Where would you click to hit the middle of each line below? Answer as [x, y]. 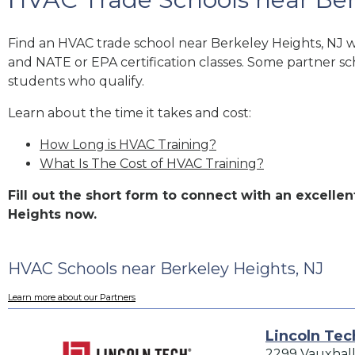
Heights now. [52, 214]
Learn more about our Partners [72, 298]
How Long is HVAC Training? [128, 144]
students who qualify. [76, 81]
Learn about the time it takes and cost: [130, 113]
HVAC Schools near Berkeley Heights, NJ [166, 268]
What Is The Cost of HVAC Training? [152, 163]
